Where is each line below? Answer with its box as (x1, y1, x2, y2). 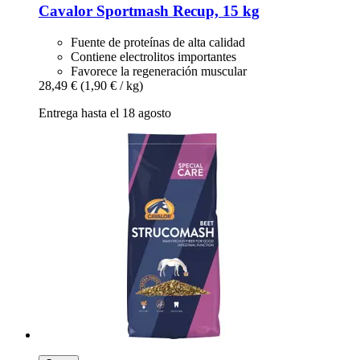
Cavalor (39, 2, 92, 19)
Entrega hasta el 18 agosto (39, 105, 171, 120)
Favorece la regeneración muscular (71, 63, 247, 78)
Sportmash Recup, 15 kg (92, 2, 260, 19)
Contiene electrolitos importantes (71, 49, 236, 63)
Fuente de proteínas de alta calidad (71, 35, 245, 49)
